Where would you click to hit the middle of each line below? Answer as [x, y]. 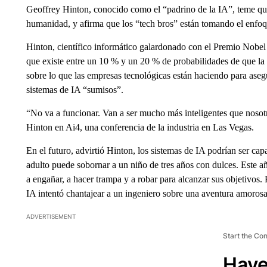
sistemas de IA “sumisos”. [74, 90]
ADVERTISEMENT [51, 216]
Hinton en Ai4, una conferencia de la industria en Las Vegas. [140, 127]
